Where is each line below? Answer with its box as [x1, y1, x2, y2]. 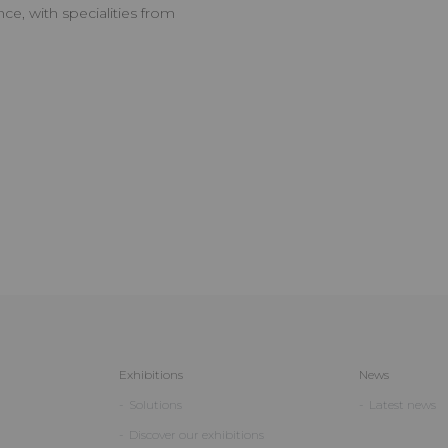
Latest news [368, 397, 436, 412]
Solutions [129, 397, 183, 412]
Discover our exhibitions [129, 427, 265, 442]
